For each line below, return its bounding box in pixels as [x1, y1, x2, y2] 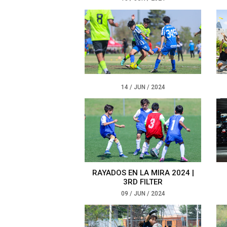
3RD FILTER [123, 177, 163, 187]
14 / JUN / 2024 [121, 83, 165, 91]
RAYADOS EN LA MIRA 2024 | [92, 168, 194, 178]
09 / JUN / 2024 [121, 190, 165, 198]
